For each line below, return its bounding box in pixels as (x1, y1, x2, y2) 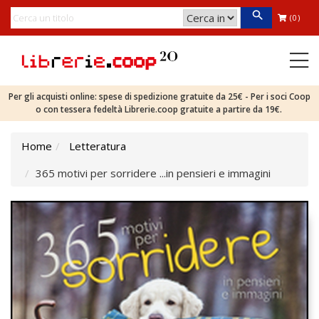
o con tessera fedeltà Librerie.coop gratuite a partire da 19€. (35, 103, 284, 115)
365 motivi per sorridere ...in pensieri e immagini (36, 166, 271, 180)
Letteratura (69, 139, 126, 153)
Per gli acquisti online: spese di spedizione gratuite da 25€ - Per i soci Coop (9, 90, 310, 103)
